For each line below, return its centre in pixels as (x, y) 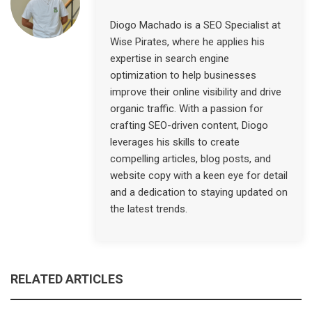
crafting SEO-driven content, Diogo (189, 125)
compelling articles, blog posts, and (190, 158)
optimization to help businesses (183, 75)
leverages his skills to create (175, 142)
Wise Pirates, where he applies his (187, 41)
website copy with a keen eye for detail (199, 175)
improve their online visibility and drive (196, 92)
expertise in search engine (170, 58)
